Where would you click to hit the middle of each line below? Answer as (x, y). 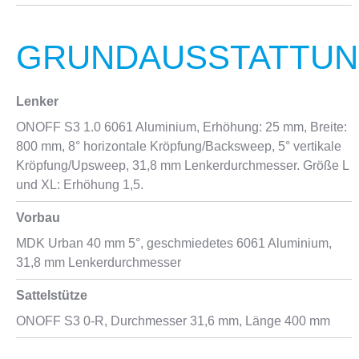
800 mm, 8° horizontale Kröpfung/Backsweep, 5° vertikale (179, 146)
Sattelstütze (52, 295)
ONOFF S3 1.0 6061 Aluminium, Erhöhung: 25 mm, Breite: (182, 127)
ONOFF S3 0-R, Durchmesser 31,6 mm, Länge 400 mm (173, 321)
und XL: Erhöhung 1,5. (80, 185)
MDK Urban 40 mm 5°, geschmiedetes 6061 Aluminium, (174, 243)
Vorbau (38, 218)
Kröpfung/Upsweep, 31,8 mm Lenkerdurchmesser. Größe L (182, 165)
